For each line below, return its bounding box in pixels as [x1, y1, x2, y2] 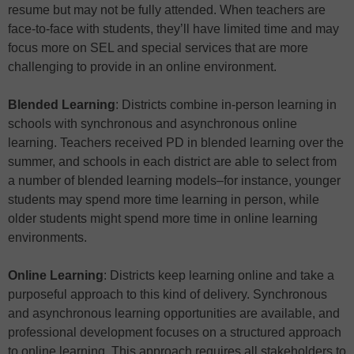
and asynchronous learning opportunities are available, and [8, 307, 340, 321]
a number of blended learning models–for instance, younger [8, 174, 341, 188]
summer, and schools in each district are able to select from [8, 155, 337, 169]
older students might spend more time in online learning [8, 212, 318, 226]
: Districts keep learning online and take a [104, 269, 334, 283]
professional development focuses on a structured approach [8, 326, 341, 340]
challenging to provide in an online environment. [8, 60, 277, 74]
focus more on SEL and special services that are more [8, 41, 308, 55]
